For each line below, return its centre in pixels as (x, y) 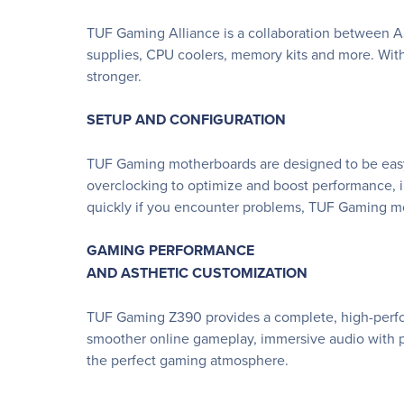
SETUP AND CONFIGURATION (186, 119)
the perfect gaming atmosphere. (188, 360)
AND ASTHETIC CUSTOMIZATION (197, 273)
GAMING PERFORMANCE (170, 250)
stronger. (114, 76)
